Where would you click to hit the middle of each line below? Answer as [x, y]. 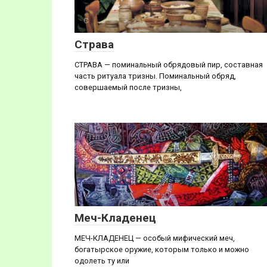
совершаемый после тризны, [128, 87]
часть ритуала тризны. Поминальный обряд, [155, 76]
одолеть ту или [102, 261]
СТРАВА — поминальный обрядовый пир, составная [169, 65]
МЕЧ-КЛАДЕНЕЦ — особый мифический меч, [155, 238]
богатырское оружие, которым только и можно [162, 249]
